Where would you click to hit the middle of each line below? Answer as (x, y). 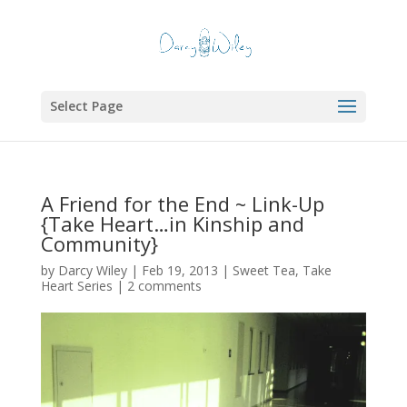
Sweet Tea (263, 270)
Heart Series (76, 286)
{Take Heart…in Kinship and (172, 223)
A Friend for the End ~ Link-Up (182, 203)
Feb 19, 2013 (179, 270)
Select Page (86, 106)
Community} (99, 243)
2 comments (164, 286)
